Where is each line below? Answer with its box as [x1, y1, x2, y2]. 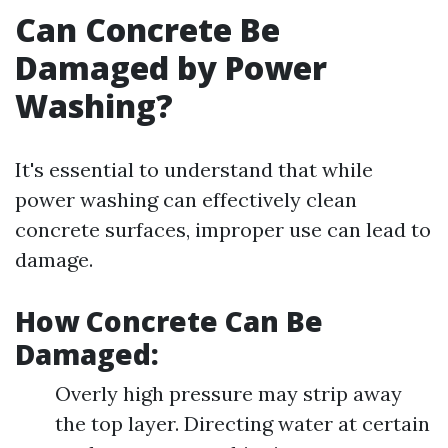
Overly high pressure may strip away [55, 381, 402, 406]
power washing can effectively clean [15, 187, 357, 212]
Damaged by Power [15, 46, 327, 89]
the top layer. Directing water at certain [55, 411, 430, 436]
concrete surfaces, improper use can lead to [15, 217, 431, 242]
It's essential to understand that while [15, 157, 373, 182]
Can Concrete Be [15, 8, 280, 51]
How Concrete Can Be [15, 302, 323, 340]
